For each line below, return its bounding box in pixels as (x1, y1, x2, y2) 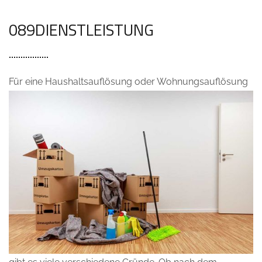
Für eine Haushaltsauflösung (9, 76, 132, 87)
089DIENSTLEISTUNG (9, 18, 154, 42)
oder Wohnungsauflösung (132, 76, 248, 87)
